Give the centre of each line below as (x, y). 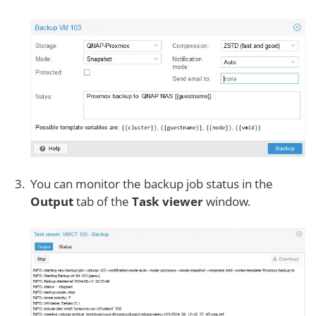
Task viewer (168, 202)
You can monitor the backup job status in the (152, 184)
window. (227, 202)
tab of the (103, 202)
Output (52, 202)
